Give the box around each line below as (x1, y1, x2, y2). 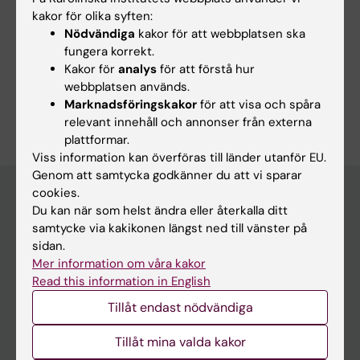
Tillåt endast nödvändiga (107, 298, 253, 316)
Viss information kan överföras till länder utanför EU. (32, 149, 326, 166)
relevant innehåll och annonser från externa (64, 113, 312, 130)
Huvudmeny (16, 219, 87, 235)
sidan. (32, 237, 65, 254)
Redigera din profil (24, 109, 119, 124)
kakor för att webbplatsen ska (135, 25, 305, 42)
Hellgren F (16, 14, 86, 35)
